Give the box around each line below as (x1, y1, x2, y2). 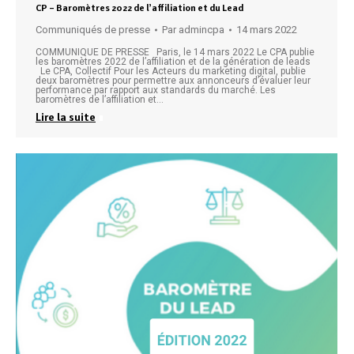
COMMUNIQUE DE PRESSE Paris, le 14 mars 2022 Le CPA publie (36, 47, 314, 58)
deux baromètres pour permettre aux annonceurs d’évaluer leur (36, 75, 311, 86)
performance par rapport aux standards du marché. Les (36, 85, 276, 96)
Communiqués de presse (36, 24, 150, 36)
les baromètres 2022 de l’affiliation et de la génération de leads (36, 56, 315, 67)
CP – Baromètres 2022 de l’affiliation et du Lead (36, 2, 243, 13)
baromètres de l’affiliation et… (36, 94, 164, 105)
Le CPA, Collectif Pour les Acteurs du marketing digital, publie (36, 66, 306, 77)
